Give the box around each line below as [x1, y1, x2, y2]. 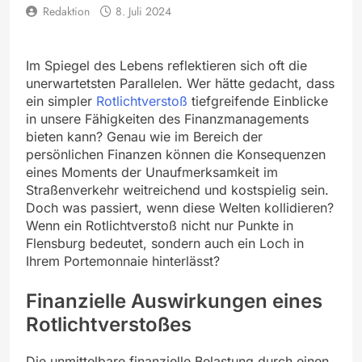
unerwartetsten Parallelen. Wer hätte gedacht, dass [26, 74, 335, 91]
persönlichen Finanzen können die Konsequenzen [26, 145, 326, 162]
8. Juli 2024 [116, 2, 171, 19]
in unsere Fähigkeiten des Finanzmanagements [26, 110, 309, 127]
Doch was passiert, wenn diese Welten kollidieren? [26, 199, 334, 216]
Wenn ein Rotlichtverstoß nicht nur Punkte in [26, 217, 293, 234]
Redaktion [43, 2, 90, 19]
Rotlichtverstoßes [26, 312, 192, 336]
